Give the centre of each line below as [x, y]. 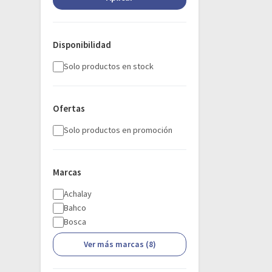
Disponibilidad [82, 45]
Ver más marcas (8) [120, 244]
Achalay [78, 194]
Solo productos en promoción [118, 130]
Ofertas [69, 108]
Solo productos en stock [109, 66]
